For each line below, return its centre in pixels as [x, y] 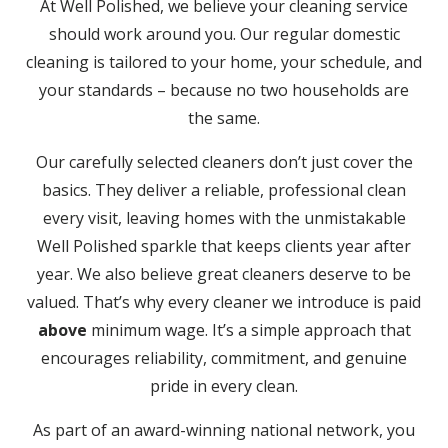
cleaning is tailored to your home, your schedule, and [224, 62]
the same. [224, 118]
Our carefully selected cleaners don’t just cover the [224, 162]
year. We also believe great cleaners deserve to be [224, 274]
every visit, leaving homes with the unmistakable [224, 218]
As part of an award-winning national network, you [224, 430]
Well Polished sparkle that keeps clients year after [224, 246]
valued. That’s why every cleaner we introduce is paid [224, 302]
